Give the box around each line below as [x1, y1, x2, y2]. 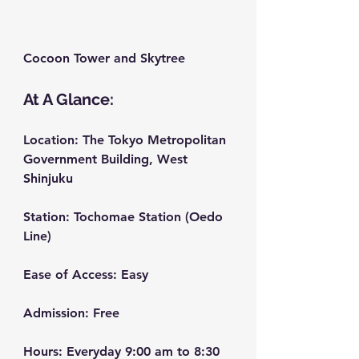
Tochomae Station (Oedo [70, 209, 227, 225]
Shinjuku [23, 171, 73, 187]
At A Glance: [23, 90, 114, 110]
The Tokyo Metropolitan [79, 132, 230, 148]
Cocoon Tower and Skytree [23, 50, 185, 67]
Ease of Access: [23, 267, 117, 283]
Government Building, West [23, 151, 192, 167]
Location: [23, 132, 79, 148]
